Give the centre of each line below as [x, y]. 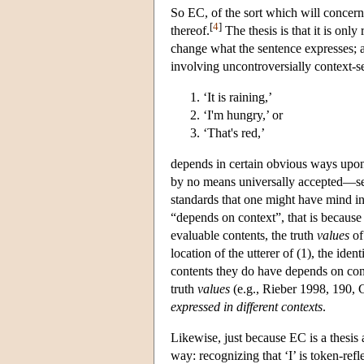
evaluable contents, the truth [244, 235]
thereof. [190, 30]
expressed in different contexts [247, 306]
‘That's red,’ [234, 132]
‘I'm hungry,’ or [243, 115]
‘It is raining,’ [238, 97]
